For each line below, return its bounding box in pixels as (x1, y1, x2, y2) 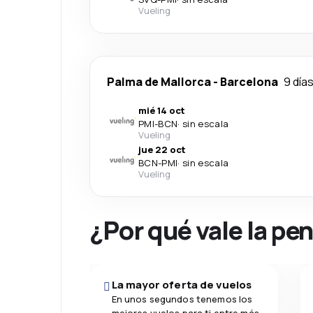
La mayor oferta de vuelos (111, 277, 252, 292)
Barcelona (220, 74, 278, 89)
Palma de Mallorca (107, 74, 211, 89)
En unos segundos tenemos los (111, 293, 253, 305)
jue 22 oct (138, 143, 186, 156)
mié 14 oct (138, 104, 185, 117)
